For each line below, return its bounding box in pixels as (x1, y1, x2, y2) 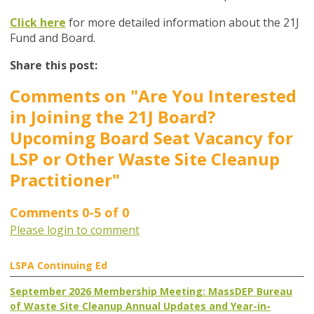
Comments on (10, 84, 130, 108)
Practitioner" (10, 168, 120, 192)
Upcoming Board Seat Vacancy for (10, 126, 293, 150)
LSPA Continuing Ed (10, 259, 107, 273)
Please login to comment (10, 222, 139, 238)
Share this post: (10, 57, 97, 74)
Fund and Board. (10, 30, 95, 46)
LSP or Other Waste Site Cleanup (10, 147, 280, 171)
